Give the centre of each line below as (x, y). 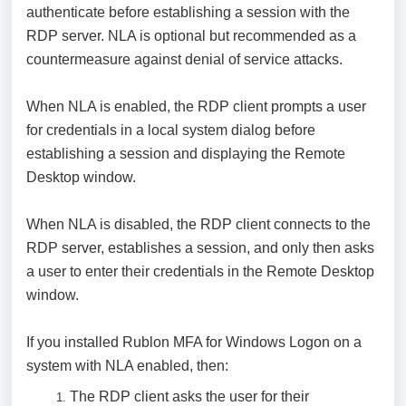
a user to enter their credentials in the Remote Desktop (200, 271)
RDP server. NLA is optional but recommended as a (191, 36)
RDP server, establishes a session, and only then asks (200, 248)
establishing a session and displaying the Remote (186, 154)
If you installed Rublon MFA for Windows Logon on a (194, 342)
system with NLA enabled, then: (127, 366)
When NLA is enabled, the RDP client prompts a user (196, 106)
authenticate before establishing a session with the (188, 12)
